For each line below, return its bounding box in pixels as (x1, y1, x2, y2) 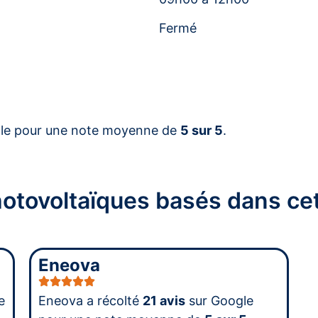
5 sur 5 (180, 122, 223, 138)
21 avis (142, 292, 185, 308)
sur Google (185, 292, 253, 308)
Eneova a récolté (38, 292, 143, 308)
